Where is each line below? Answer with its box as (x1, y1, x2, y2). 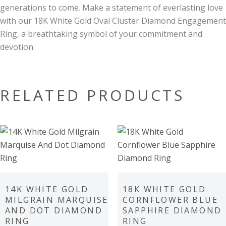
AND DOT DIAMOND (5, 205, 102, 216)
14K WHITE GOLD (5, 184, 89, 195)
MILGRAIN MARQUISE (5, 194, 108, 206)
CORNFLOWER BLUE (122, 194, 218, 206)
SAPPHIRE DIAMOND (122, 205, 222, 216)
